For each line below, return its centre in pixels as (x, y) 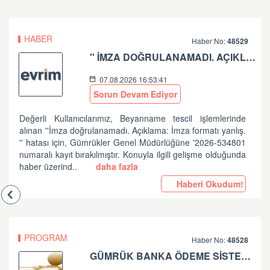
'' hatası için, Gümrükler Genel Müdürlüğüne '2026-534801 (133, 142)
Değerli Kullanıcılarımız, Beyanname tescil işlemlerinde (133, 118)
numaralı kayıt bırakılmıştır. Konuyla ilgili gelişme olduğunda (133, 154)
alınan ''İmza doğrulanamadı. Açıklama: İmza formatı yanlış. (133, 130)
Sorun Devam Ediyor (136, 94)
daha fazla (115, 166)
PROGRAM (46, 237)
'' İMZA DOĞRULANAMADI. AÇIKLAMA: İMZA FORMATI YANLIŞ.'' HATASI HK (251, 57)
